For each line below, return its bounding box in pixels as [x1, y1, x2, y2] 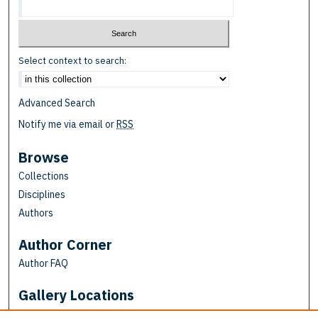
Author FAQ [18, 256, 69, 270]
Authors [18, 206, 54, 219]
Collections [18, 169, 70, 182]
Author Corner [18, 235, 113, 253]
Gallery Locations [18, 285, 135, 304]
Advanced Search [18, 96, 96, 109]
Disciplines [18, 187, 66, 201]
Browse [18, 148, 70, 166]
